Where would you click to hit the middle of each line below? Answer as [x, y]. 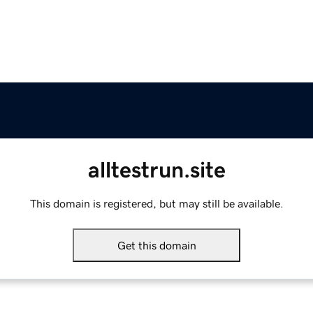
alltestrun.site [156, 170]
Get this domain [156, 246]
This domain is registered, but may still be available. [156, 204]
